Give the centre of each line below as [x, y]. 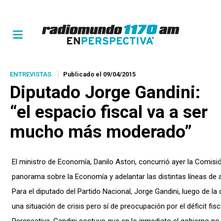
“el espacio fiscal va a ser [109, 112]
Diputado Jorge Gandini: [105, 92]
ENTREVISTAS [31, 74]
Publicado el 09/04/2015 [99, 74]
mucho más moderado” [101, 132]
